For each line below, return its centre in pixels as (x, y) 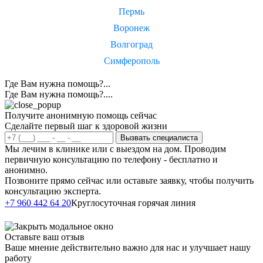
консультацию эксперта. (53, 191)
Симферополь (131, 61)
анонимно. (26, 170)
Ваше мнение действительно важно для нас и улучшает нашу (128, 248)
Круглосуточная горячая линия (133, 203)
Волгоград (131, 45)
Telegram (25, 215)
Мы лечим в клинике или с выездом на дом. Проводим (115, 149)
